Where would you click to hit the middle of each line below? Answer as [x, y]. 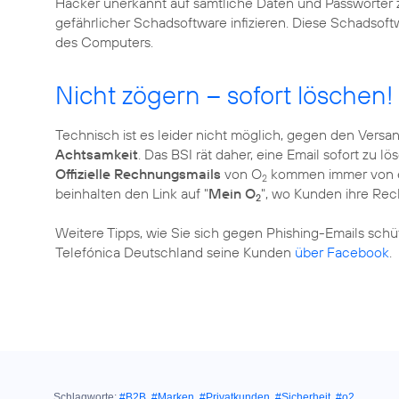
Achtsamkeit [97, 154]
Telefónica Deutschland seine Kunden [175, 252]
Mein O [232, 193]
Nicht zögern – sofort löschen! [224, 95]
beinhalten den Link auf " [132, 193]
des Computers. [104, 42]
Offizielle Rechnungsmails [138, 174]
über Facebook [342, 252]
